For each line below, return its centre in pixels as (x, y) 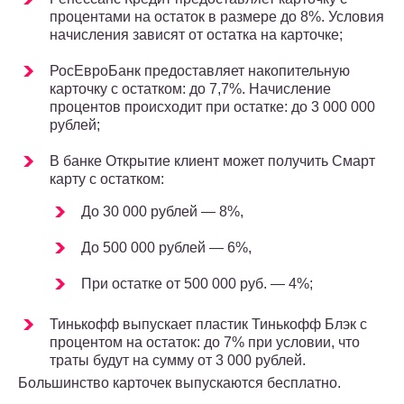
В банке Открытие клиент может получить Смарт (212, 161)
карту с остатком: (107, 179)
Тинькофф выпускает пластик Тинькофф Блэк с (208, 325)
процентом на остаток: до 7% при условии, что (205, 343)
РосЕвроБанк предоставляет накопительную (200, 71)
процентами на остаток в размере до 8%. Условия (217, 17)
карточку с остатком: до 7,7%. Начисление (190, 89)
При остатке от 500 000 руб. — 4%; (197, 284)
